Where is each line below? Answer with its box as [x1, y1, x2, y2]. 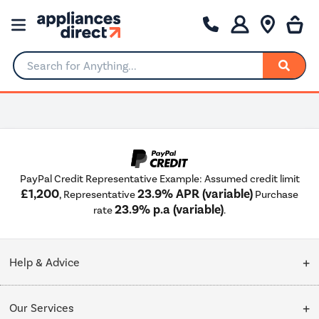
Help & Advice [9, 255, 80, 269]
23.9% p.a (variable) [115, 202, 224, 218]
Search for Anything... [14, 65, 121, 78]
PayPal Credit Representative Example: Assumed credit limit [19, 172, 300, 186]
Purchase [253, 188, 298, 202]
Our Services [9, 300, 75, 315]
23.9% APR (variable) [137, 187, 253, 202]
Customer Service [9, 293, 101, 308]
